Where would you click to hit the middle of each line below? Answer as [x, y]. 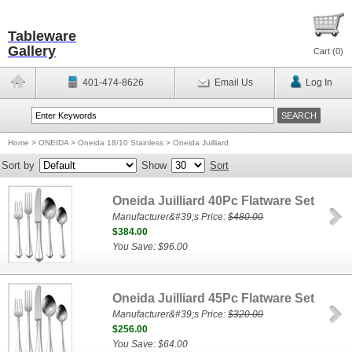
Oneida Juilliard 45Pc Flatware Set [214, 298]
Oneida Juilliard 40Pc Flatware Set [214, 201]
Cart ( [324, 51]
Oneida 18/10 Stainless [121, 143]
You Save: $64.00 [150, 344]
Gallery [32, 51]
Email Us [233, 82]
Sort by [18, 165]
